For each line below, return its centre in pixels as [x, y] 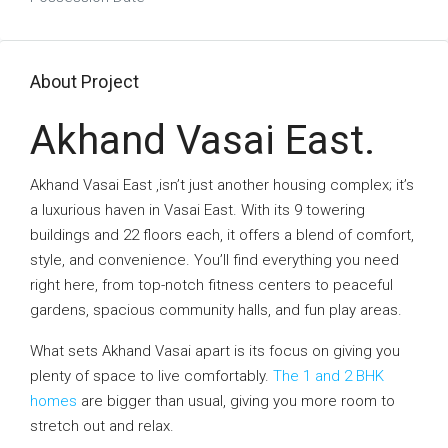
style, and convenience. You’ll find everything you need [214, 260]
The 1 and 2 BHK [328, 376]
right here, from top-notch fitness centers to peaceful [211, 285]
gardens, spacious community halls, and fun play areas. [216, 310]
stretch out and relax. [102, 426]
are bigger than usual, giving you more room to [236, 401]
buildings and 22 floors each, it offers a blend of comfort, [222, 235]
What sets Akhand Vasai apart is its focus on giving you [215, 351]
